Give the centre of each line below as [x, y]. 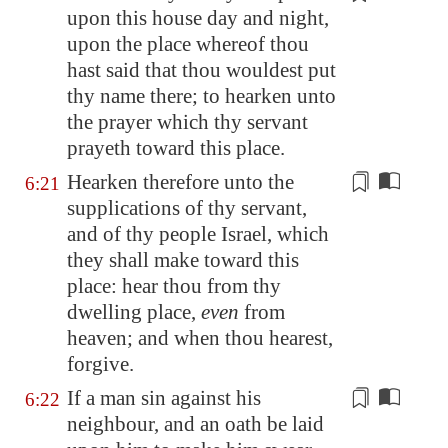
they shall [110, 260]
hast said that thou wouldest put [201, 70]
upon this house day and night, [198, 18]
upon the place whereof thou [188, 44]
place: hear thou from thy [174, 286]
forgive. [100, 364]
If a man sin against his [164, 398]
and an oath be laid [244, 424]
